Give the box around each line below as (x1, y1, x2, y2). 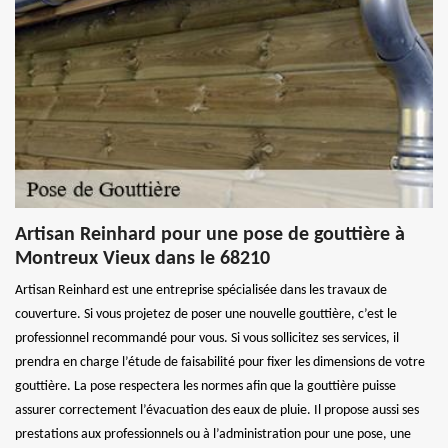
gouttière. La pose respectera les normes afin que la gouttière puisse (15, 378, 396, 394)
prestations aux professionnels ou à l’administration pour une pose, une (15, 426, 411, 442)
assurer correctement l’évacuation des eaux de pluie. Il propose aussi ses (15, 402, 419, 418)
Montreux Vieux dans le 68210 (15, 248, 270, 269)
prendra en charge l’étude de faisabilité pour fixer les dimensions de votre (15, 354, 425, 370)
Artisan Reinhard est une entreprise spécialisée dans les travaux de (15, 282, 387, 298)
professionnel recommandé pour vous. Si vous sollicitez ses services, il (15, 330, 399, 346)
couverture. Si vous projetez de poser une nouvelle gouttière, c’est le (15, 306, 397, 322)
